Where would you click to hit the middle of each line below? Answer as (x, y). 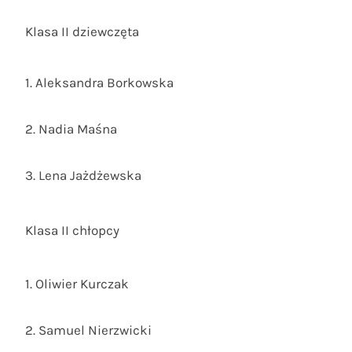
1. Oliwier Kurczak (77, 284)
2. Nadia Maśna (71, 129)
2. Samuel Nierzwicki (88, 330)
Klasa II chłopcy (72, 231)
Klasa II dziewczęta (82, 32)
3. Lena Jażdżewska (83, 176)
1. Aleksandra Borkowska (99, 83)
